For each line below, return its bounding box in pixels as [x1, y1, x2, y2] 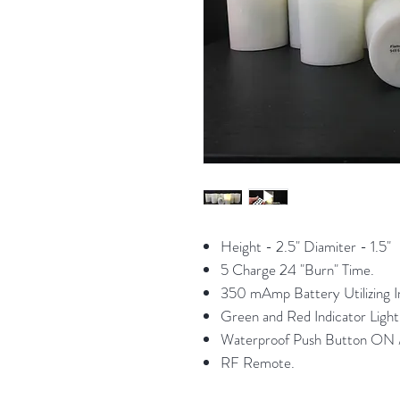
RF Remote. [221, 352, 295, 373]
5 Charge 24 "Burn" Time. [221, 259, 374, 280]
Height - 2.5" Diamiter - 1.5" [221, 236, 391, 257]
